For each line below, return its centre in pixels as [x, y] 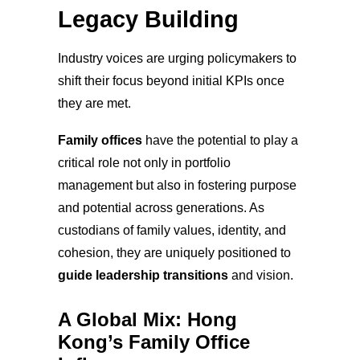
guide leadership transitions [143, 275]
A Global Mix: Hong [147, 319]
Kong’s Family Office [154, 342]
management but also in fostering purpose [177, 185]
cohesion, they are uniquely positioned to [174, 252]
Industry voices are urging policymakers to [177, 58]
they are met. [94, 103]
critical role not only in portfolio [144, 162]
